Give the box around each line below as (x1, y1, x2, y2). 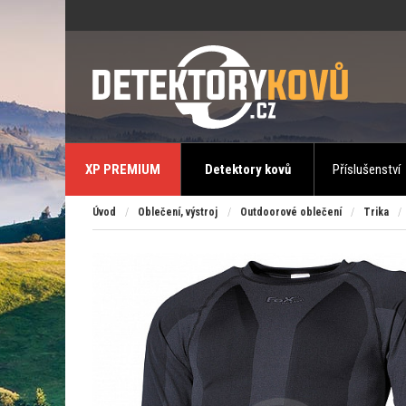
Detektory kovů (204, 161, 291, 178)
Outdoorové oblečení (239, 206, 342, 218)
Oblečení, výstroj (138, 206, 218, 218)
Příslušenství (333, 161, 401, 178)
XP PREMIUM (85, 161, 160, 178)
